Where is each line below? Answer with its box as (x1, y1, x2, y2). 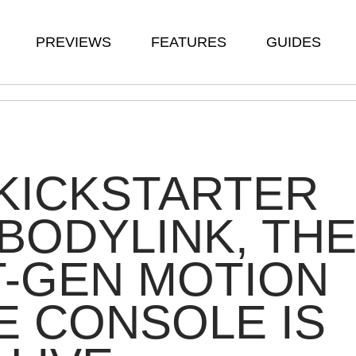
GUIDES (266, 34, 321, 50)
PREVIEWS (36, 34, 111, 50)
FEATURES (151, 34, 226, 50)
